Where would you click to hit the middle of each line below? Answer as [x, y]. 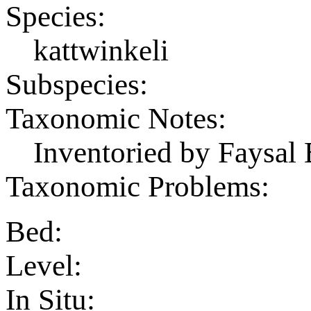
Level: [44, 265]
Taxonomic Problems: [137, 186]
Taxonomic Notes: [116, 118]
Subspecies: [77, 84]
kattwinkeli [101, 50]
